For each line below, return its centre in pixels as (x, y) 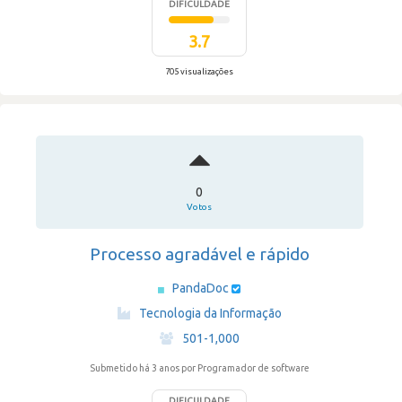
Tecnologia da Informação (210, 313)
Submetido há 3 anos (135, 368)
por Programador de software (245, 368)
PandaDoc (202, 288)
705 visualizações (199, 71)
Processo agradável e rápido (199, 254)
